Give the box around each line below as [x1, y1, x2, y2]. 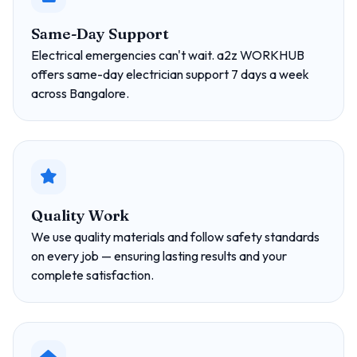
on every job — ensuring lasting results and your [31, 247, 288, 264]
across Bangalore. [31, 85, 130, 101]
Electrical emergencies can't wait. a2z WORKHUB [31, 47, 305, 63]
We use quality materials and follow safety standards [31, 228, 320, 245]
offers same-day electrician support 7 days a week [31, 66, 310, 82]
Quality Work [31, 206, 130, 225]
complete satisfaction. [31, 266, 155, 283]
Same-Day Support [31, 25, 169, 43]
